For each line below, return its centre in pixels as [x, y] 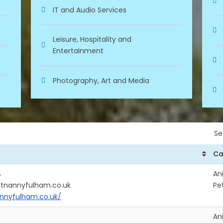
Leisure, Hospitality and [92, 40]
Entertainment [78, 51]
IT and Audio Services [90, 10]
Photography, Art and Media [101, 80]
